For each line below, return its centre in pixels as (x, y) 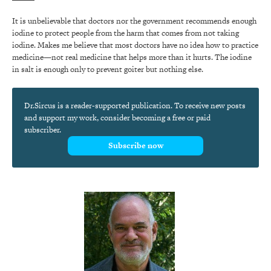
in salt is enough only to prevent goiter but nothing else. (108, 69)
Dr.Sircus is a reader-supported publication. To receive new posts (135, 106)
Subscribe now (135, 145)
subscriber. (43, 130)
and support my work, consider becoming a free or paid (117, 118)
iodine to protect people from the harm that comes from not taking (126, 33)
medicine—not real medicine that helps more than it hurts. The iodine (132, 57)
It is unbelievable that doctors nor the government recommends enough (134, 21)
